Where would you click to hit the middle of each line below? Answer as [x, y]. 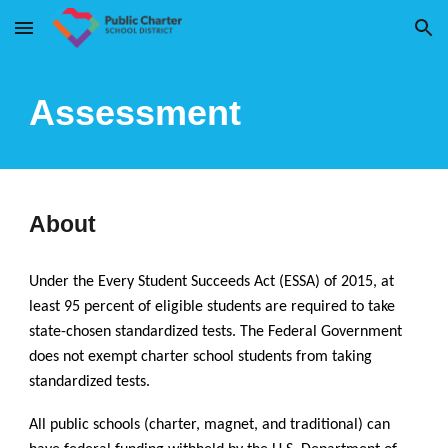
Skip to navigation [369, 37]
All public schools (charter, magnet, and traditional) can [210, 425]
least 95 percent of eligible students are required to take [212, 307]
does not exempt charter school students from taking [201, 357]
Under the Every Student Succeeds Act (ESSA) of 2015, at [212, 282]
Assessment [135, 112]
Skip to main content [87, 37]
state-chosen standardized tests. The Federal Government [216, 332]
